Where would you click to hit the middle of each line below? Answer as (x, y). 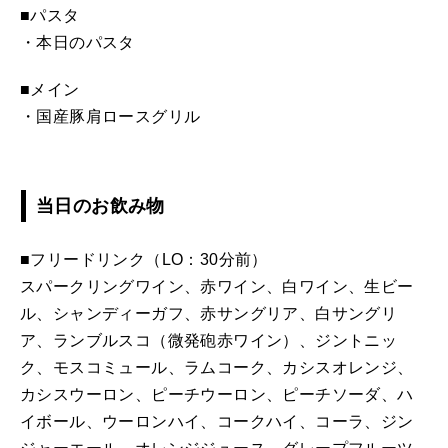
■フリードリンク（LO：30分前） (144, 259)
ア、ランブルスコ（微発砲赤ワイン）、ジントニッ (209, 340)
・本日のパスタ (77, 42)
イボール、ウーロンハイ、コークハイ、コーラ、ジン (217, 421)
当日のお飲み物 (100, 205)
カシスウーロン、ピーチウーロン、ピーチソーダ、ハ (217, 394)
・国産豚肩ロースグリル (110, 116)
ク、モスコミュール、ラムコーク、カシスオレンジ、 (217, 367)
